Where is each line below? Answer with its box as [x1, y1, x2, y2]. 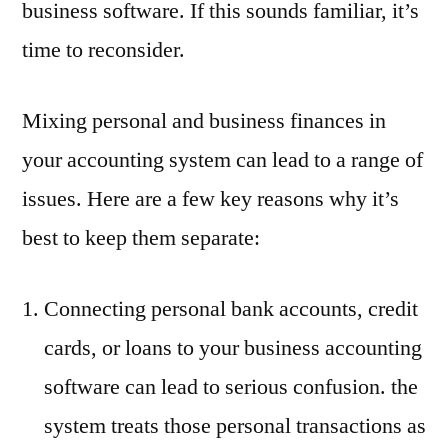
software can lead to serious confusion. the [44, 373, 418, 402]
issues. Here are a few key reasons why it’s [22, 185, 399, 214]
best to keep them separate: [22, 224, 260, 253]
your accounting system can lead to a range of [22, 146, 423, 175]
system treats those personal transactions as [44, 412, 426, 441]
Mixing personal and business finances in [22, 107, 386, 136]
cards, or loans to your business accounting [44, 334, 422, 363]
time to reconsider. [22, 36, 185, 65]
